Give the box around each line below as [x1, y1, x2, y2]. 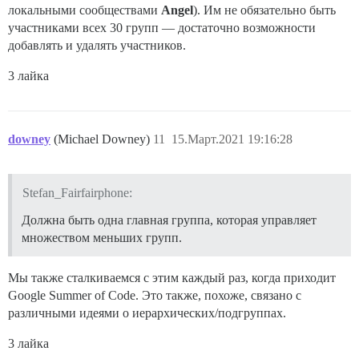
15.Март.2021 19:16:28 [171, 132, 292, 147]
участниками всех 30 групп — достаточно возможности [8, 21, 316, 35]
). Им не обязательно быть [193, 3, 336, 18]
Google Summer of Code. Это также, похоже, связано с [8, 288, 301, 302]
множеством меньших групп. [22, 230, 182, 244]
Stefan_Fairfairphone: [22, 185, 132, 200]
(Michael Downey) [54, 132, 153, 147]
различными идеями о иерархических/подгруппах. [8, 305, 286, 320]
